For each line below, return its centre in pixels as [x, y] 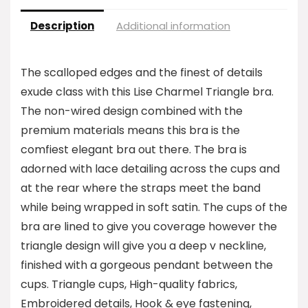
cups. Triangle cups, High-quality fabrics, [129, 284]
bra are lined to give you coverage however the [149, 227]
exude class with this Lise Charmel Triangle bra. [147, 92]
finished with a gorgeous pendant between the [147, 265]
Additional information [173, 26]
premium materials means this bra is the [130, 130]
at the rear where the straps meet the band [141, 188]
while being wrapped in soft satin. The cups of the [154, 207]
